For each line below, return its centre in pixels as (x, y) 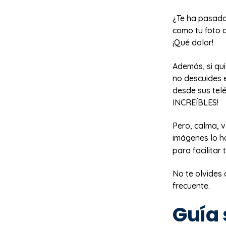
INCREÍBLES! (195, 102)
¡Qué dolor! (193, 43)
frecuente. (193, 186)
